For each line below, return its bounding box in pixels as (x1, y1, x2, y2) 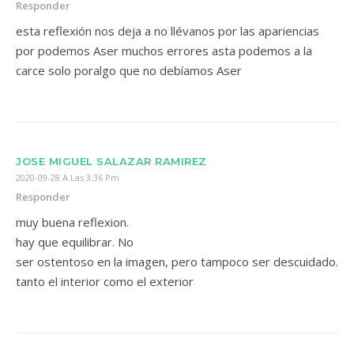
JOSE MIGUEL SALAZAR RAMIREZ (16, 155, 207, 168)
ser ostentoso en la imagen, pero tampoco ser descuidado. (16, 254, 338, 269)
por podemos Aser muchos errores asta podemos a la (16, 43, 312, 58)
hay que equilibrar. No (16, 234, 134, 250)
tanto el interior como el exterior (16, 273, 194, 289)
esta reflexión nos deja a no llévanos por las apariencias (16, 23, 319, 39)
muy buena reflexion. (16, 214, 129, 230)
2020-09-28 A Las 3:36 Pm (16, 171, 119, 183)
